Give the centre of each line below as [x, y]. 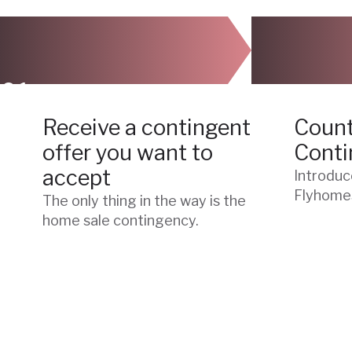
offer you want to [128, 152]
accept [77, 178]
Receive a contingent [147, 127]
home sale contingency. [121, 220]
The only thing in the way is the [144, 200]
